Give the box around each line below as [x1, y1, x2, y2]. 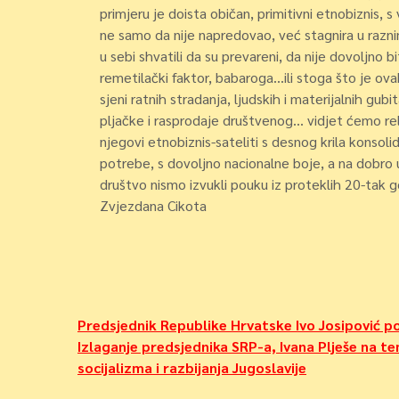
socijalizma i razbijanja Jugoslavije [77, 358, 306, 377]
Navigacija [77, 310, 208, 350]
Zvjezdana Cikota [100, 196, 207, 215]
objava [77, 343, 162, 383]
